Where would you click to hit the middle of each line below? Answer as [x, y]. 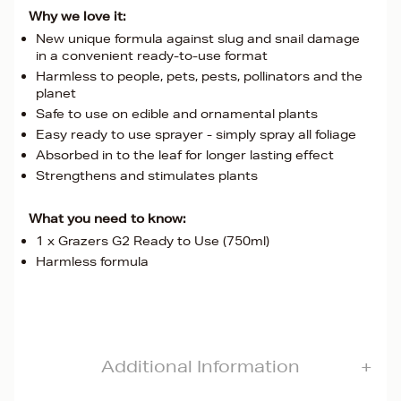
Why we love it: [77, 16]
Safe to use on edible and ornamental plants [177, 114]
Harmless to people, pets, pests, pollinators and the [199, 76]
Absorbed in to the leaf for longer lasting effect [185, 155]
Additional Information [200, 366]
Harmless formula [92, 261]
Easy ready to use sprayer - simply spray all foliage [196, 134]
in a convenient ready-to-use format [152, 55]
